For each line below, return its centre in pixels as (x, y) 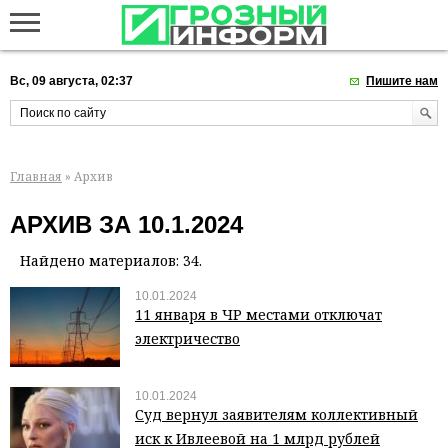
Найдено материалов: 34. (111, 261)
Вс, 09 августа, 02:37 (71, 81)
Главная (36, 176)
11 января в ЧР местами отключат (258, 315)
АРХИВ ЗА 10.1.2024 (126, 225)
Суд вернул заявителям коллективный (276, 415)
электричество (187, 339)
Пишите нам (402, 81)
